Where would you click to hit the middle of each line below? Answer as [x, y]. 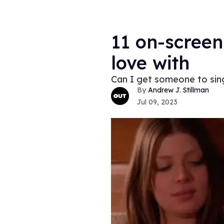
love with [150, 63]
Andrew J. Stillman [178, 90]
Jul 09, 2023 [157, 102]
